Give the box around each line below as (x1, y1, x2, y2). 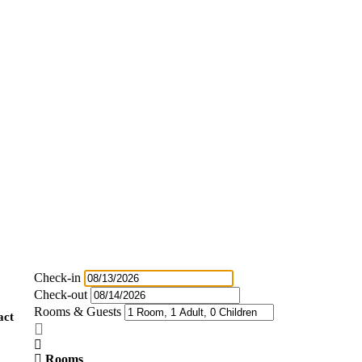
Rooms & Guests (33, 305, 121, 318)
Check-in (33, 271, 81, 284)
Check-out (33, 288, 87, 301)
